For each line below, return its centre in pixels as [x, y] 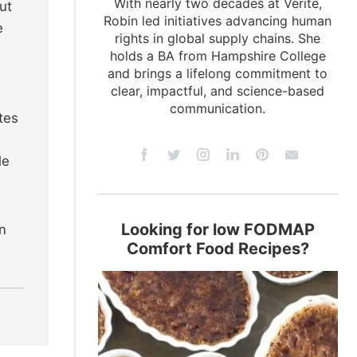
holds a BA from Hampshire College [218, 56]
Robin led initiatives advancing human [218, 21]
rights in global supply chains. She [218, 38]
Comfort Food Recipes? [218, 249]
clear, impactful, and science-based [218, 91]
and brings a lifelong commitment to [218, 73]
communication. [218, 108]
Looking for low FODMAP [218, 229]
